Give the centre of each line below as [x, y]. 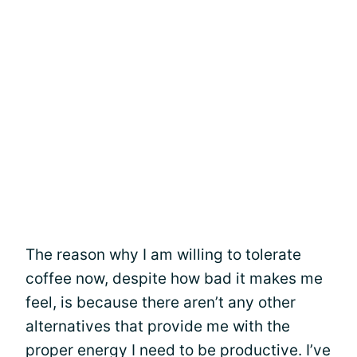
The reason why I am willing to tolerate [163, 255]
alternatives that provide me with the [158, 326]
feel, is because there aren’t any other [161, 302]
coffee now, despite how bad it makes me [174, 279]
